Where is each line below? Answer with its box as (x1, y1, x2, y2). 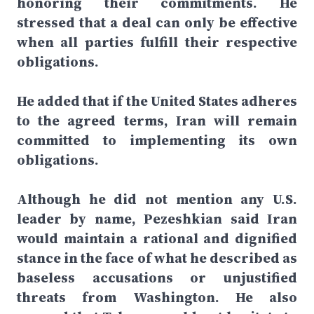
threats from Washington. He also (17, 287, 297, 307)
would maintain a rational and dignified (17, 228, 297, 248)
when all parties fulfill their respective (17, 32, 297, 52)
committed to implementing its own (17, 130, 297, 150)
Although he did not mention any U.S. (17, 189, 297, 209)
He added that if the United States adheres (17, 91, 297, 111)
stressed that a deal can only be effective (17, 13, 297, 32)
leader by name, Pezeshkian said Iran (17, 209, 297, 228)
